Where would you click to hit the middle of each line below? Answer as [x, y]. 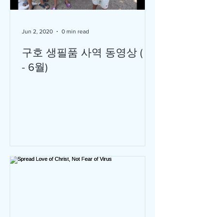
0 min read [75, 31]
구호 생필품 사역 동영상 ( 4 [86, 53]
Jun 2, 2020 [37, 31]
